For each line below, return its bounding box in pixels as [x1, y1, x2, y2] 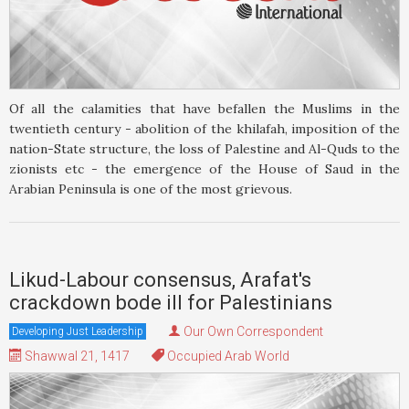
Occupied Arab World [164, 349, 289, 364]
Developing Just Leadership [12, 325, 143, 339]
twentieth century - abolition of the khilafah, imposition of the [9, 121, 400, 138]
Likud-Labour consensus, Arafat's [9, 268, 311, 292]
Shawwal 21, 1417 [22, 349, 130, 364]
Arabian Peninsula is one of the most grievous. [9, 181, 292, 198]
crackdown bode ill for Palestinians [9, 291, 332, 315]
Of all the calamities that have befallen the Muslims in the [9, 100, 400, 118]
